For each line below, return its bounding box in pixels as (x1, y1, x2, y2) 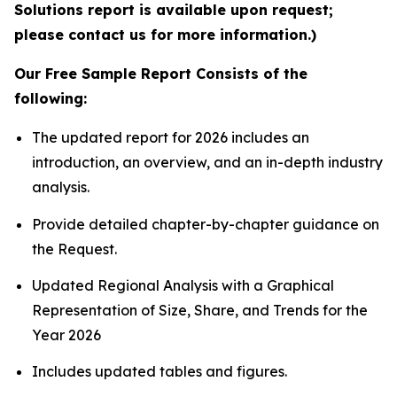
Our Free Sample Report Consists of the (14, 65, 307, 83)
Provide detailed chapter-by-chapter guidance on (32, 214, 379, 233)
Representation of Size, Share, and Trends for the (32, 301, 368, 320)
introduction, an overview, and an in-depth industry (32, 153, 383, 172)
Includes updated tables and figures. (32, 362, 287, 381)
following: (14, 90, 87, 108)
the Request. (32, 239, 117, 258)
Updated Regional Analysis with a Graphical (32, 276, 334, 295)
